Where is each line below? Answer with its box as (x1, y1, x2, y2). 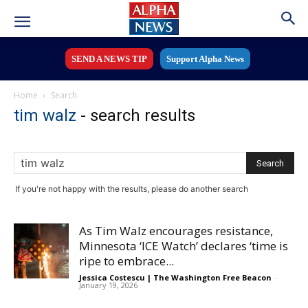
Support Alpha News (166, 54, 244, 64)
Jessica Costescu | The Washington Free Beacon (79, 272, 272, 283)
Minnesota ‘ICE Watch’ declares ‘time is (79, 238, 288, 254)
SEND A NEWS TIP (71, 54, 147, 64)
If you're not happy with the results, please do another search (15, 184, 248, 194)
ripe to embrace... (79, 253, 174, 269)
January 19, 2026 (79, 280, 137, 290)
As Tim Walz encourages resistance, (79, 223, 273, 239)
